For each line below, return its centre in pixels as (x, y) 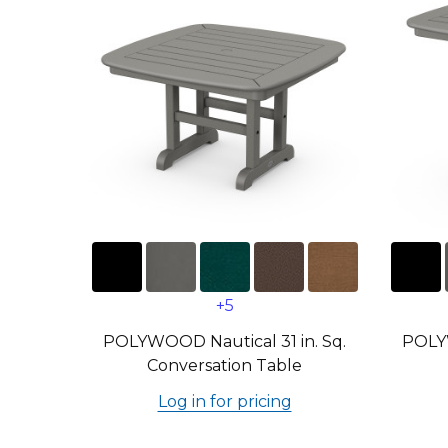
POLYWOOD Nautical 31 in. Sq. (224, 341)
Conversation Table (224, 365)
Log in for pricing (224, 401)
